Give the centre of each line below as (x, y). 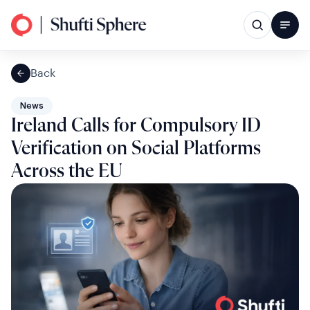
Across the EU (67, 172)
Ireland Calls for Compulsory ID (136, 126)
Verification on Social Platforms (136, 149)
